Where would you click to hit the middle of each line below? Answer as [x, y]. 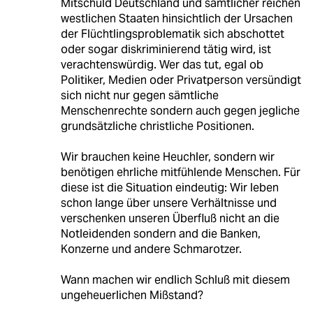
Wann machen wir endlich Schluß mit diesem [175, 280]
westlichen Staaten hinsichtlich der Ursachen [176, 19]
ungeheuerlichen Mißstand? [132, 296]
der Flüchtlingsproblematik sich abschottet [172, 34]
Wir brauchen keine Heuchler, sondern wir [167, 157]
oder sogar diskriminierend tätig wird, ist [166, 50]
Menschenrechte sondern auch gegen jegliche [180, 111]
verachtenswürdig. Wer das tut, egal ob [162, 65]
